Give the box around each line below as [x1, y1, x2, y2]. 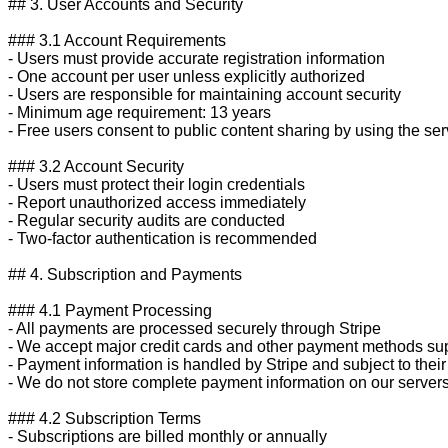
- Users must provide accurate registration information [8, 49, 385, 67]
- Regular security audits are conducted [8, 211, 285, 229]
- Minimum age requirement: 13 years [8, 103, 271, 121]
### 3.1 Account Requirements [8, 31, 226, 49]
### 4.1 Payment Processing [8, 301, 212, 319]
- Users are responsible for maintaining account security [8, 85, 401, 103]
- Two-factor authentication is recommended [8, 229, 317, 247]
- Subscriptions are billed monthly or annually [8, 427, 327, 445]
